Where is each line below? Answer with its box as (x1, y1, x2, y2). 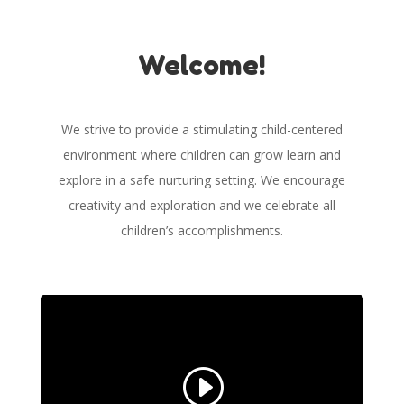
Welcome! (137, 48, 266, 81)
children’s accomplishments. (120, 221, 283, 239)
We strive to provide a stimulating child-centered (60, 120, 343, 138)
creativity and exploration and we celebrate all (68, 196, 335, 214)
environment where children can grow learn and (62, 145, 341, 163)
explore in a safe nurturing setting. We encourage (58, 170, 345, 188)
